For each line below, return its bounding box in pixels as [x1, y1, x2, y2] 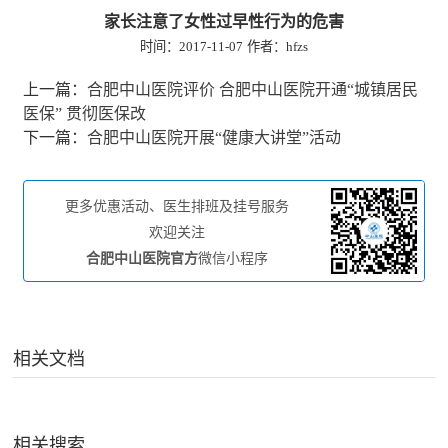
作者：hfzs [247, 38, 308, 54]
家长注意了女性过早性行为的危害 [104, 12, 344, 30]
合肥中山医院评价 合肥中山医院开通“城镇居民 [87, 80, 419, 98]
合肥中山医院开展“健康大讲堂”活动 [87, 128, 342, 146]
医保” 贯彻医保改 [23, 104, 147, 122]
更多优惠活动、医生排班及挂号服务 [64, 198, 289, 214]
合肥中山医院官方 [85, 250, 198, 266]
